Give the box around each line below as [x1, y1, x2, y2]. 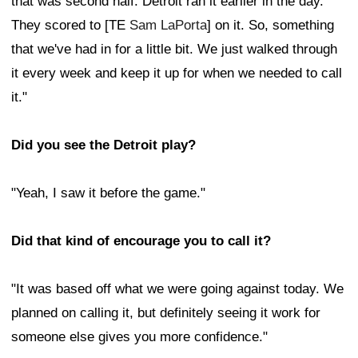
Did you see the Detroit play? [11, 137, 196, 153]
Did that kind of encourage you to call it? [11, 233, 271, 249]
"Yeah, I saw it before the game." [11, 185, 205, 201]
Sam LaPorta [129, 18, 207, 34]
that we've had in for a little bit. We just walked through [11, 42, 337, 58]
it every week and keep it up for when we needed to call [11, 66, 342, 82]
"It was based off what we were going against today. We [11, 281, 344, 297]
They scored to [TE [11, 18, 129, 34]
